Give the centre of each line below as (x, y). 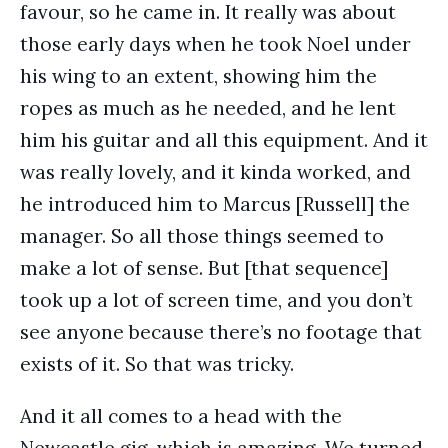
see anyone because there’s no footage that (221, 332)
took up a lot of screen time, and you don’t (216, 300)
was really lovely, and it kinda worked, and (215, 172)
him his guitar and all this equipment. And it (224, 140)
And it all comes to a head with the (181, 416)
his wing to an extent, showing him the (198, 76)
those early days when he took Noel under (215, 44)
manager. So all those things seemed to (202, 236)
